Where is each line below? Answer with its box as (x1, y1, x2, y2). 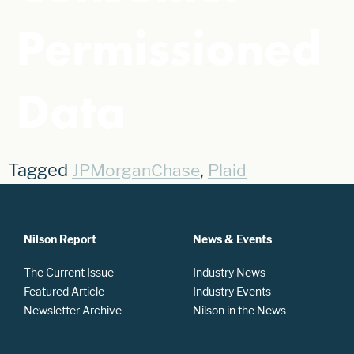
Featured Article (24, 284, 104, 299)
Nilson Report (24, 232, 96, 247)
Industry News (193, 265, 265, 280)
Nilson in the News (193, 303, 286, 318)
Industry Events (193, 284, 271, 299)
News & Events (193, 232, 272, 247)
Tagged (8, 160, 72, 181)
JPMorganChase (72, 160, 200, 181)
